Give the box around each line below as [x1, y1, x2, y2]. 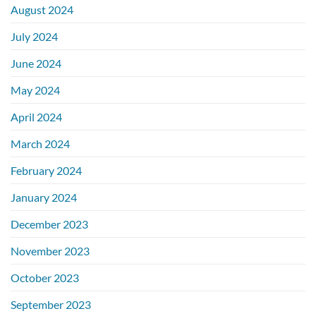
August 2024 [11, 2, 73, 16]
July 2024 [11, 29, 58, 43]
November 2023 [11, 243, 90, 257]
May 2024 [11, 83, 60, 97]
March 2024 [11, 136, 70, 150]
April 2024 [11, 109, 62, 123]
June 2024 [11, 56, 61, 70]
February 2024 [11, 163, 82, 177]
